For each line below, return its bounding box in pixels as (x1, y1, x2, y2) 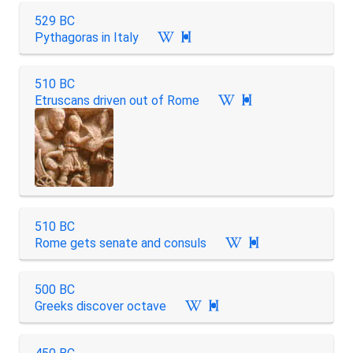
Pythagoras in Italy (34, 29, 139, 45)
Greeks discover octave (34, 299, 166, 314)
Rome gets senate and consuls (34, 235, 206, 251)
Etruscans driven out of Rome (34, 93, 199, 108)
